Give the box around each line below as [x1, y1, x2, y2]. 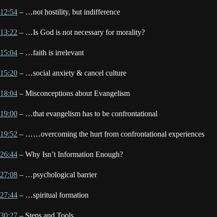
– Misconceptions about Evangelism [17, 89, 130, 98]
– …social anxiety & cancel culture [17, 69, 126, 77]
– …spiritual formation [17, 191, 89, 200]
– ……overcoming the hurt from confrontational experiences [17, 130, 204, 139]
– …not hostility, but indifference [17, 8, 120, 16]
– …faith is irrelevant [17, 48, 84, 57]
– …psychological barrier [17, 170, 97, 179]
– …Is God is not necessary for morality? [17, 28, 145, 37]
